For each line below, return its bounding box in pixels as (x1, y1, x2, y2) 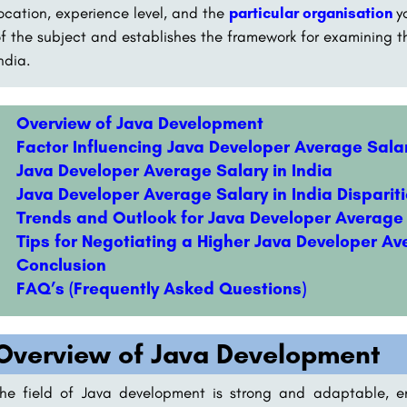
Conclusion (15, 254, 106, 275)
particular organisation (229, 4, 393, 22)
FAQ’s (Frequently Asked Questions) (15, 278, 306, 299)
